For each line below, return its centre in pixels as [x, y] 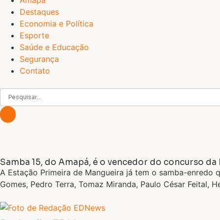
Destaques [39, 12]
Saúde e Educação [54, 47]
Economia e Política [56, 24]
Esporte [34, 35]
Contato [35, 71]
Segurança [39, 59]
